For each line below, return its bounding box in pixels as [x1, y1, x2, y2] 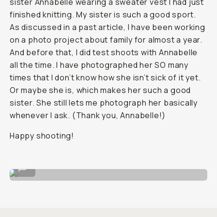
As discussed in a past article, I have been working [10, 22, 205, 32]
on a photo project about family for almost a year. [10, 34, 202, 45]
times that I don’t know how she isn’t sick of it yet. [10, 72, 201, 83]
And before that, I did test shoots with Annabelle [10, 47, 198, 58]
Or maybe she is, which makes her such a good [10, 85, 191, 95]
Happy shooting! [10, 130, 74, 141]
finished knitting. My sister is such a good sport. [10, 9, 196, 20]
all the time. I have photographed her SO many [10, 60, 188, 70]
